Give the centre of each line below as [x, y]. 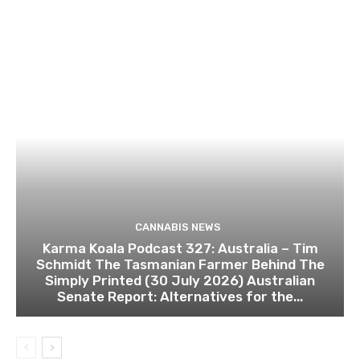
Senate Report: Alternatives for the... [180, 297]
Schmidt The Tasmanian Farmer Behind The [180, 265]
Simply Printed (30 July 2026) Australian [180, 281]
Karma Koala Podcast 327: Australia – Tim [180, 249]
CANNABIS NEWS [178, 227]
